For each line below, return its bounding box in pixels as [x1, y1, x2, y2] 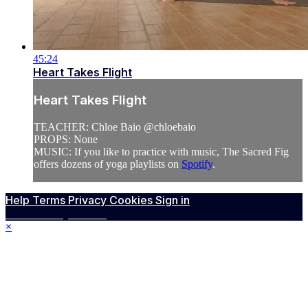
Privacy [68, 193, 109, 208]
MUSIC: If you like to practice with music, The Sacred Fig [34, 146, 289, 158]
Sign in [155, 193, 190, 208]
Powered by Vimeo [5, 207, 107, 221]
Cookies [109, 193, 155, 208]
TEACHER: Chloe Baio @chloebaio [34, 121, 196, 133]
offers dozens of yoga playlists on [34, 158, 181, 170]
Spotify [181, 158, 212, 170]
